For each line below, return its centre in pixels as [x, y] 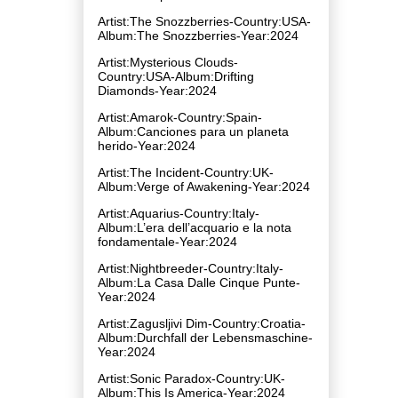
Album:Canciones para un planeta [193, 131]
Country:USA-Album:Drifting [176, 76]
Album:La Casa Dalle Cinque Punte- [199, 282]
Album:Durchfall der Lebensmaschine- [205, 337]
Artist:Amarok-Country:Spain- [180, 117]
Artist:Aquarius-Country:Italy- [179, 213]
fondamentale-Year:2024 [167, 241]
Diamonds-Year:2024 [157, 90]
